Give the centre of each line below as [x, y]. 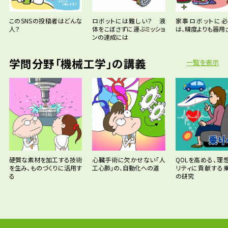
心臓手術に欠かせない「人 [129, 159]
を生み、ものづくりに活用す [46, 167]
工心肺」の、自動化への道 [126, 167]
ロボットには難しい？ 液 [129, 20]
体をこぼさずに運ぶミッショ [129, 28]
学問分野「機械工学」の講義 [78, 63]
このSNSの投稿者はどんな [46, 20]
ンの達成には [110, 37]
